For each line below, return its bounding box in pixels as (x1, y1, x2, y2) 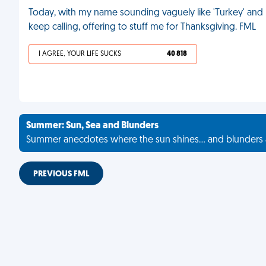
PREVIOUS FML (33, 170, 89, 179)
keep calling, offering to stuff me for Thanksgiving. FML (28, 23, 256, 32)
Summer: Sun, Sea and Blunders (26, 121, 159, 131)
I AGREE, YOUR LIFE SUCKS (39, 50, 121, 58)
